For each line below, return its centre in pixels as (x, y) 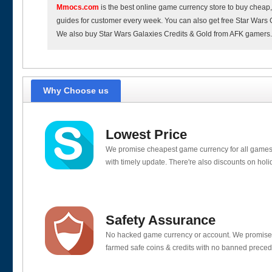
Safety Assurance (161, 220)
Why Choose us (76, 90)
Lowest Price (147, 135)
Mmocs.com (78, 7)
